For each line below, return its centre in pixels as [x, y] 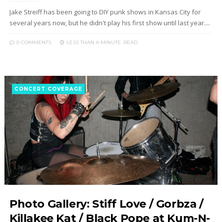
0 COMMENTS [33, 42]
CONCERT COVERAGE [48, 89]
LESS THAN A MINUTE [93, 42]
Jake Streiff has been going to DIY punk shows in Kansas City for [105, 12]
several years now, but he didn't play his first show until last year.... [110, 23]
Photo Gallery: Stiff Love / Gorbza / [106, 204]
